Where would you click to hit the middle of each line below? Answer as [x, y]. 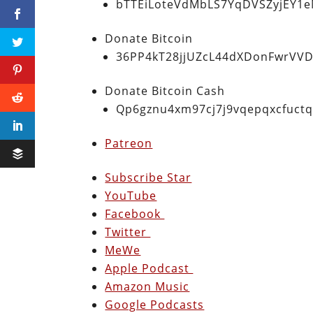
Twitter [128, 232]
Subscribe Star [148, 177]
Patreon [129, 143]
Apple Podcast [149, 268]
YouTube [131, 195]
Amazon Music [147, 286]
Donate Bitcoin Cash [165, 90]
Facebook [135, 213]
